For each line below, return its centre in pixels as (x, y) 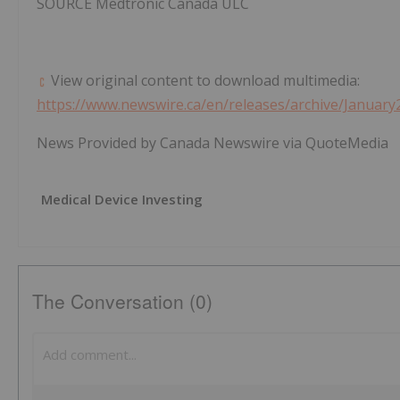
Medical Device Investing (122, 200)
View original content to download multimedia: (204, 81)
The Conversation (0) (122, 301)
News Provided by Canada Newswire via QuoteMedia (212, 143)
